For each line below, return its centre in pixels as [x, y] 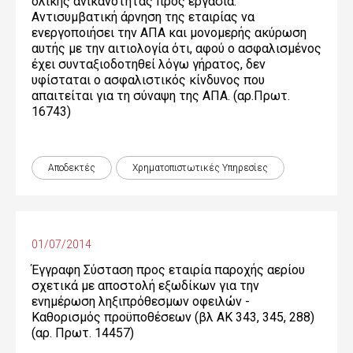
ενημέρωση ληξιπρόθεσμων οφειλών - [141, 301]
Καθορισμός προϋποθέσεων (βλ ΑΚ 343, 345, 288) [173, 317]
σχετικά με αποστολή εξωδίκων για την [145, 286]
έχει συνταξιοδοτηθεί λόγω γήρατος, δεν [149, 64]
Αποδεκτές [72, 168]
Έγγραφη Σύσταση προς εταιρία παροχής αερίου [168, 270]
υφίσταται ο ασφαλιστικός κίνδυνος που [148, 80]
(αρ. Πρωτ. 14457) [83, 333]
